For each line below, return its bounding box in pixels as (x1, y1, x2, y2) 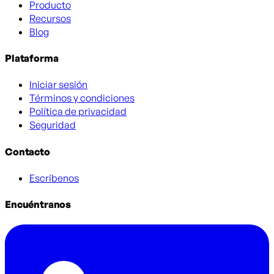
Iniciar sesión (29, 78, 87, 91)
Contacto (5, 145, 50, 158)
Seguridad (29, 119, 76, 131)
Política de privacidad (29, 105, 127, 118)
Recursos (29, 12, 71, 24)
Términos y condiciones (29, 92, 135, 105)
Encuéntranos (5, 198, 72, 211)
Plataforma (5, 52, 59, 65)
